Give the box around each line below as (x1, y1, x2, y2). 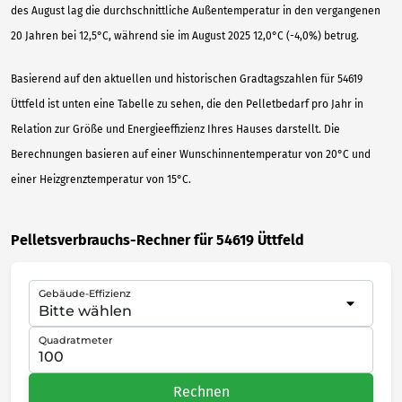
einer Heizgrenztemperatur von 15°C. (11, 173, 191, 187)
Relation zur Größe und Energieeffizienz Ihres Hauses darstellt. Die (11, 123, 340, 136)
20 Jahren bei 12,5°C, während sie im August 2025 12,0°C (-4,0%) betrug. (11, 30, 359, 43)
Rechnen (172, 382, 230, 400)
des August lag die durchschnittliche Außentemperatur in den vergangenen (11, 4, 380, 18)
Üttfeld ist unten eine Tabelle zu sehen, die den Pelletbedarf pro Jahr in (11, 98, 363, 111)
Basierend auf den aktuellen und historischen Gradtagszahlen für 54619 (11, 73, 363, 86)
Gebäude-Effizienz (39, 287, 131, 301)
